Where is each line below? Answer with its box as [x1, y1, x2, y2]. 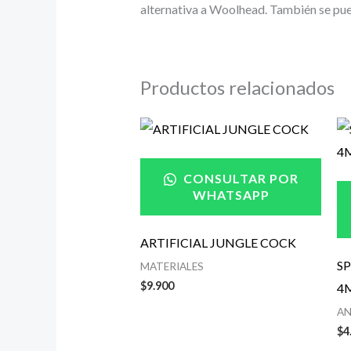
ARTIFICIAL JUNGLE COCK [139, 235, 296, 251]
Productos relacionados [139, 75, 335, 99]
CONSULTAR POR [179, 171, 299, 186]
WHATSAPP [192, 187, 270, 203]
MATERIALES [139, 260, 204, 273]
